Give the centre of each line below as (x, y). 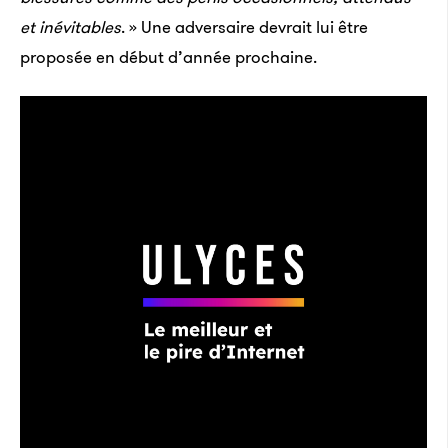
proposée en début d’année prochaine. (168, 57)
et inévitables (70, 27)
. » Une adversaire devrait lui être (244, 27)
